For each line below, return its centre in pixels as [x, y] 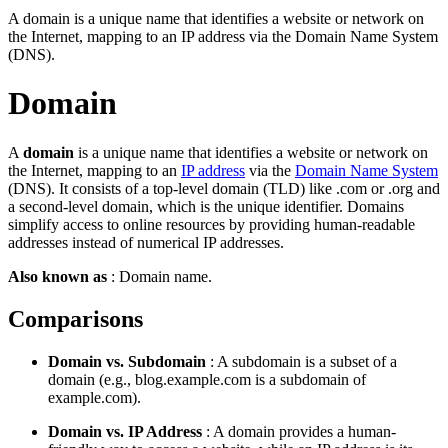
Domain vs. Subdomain [127, 361]
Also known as [57, 276]
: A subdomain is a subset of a [301, 361]
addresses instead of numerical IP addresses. [146, 242]
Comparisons [75, 318]
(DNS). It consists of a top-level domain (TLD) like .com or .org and [224, 188]
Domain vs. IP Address [125, 431]
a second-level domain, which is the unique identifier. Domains [206, 206]
